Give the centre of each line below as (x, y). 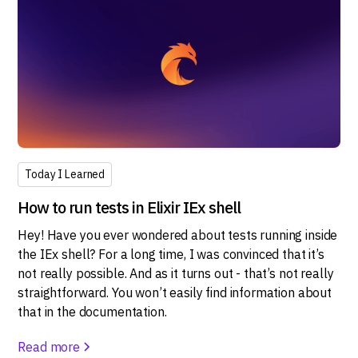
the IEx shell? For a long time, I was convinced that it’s (171, 255)
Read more (49, 347)
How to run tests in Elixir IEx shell (129, 208)
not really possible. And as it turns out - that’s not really (176, 274)
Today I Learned (65, 175)
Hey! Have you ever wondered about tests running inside (178, 235)
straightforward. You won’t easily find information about (175, 293)
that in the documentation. (92, 312)
